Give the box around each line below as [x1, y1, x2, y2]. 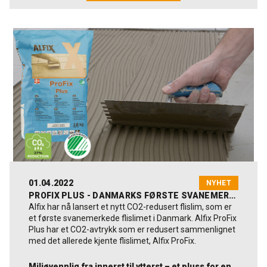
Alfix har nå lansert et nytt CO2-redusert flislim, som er [29, 202, 232, 212]
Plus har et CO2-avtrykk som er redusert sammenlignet [29, 225, 235, 234]
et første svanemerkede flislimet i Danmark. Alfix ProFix [29, 213, 237, 223]
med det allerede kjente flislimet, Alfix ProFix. [29, 236, 196, 246]
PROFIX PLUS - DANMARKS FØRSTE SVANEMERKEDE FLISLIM [229, 191, 236, 200]
